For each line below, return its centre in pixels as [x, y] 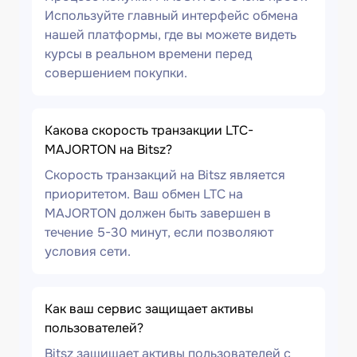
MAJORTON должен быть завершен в [158, 213]
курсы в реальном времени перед [148, 54]
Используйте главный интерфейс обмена [171, 16]
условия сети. [88, 251]
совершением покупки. [116, 73]
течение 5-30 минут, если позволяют [159, 232]
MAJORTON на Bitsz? [108, 149]
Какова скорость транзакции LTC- [149, 130]
